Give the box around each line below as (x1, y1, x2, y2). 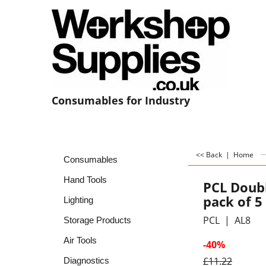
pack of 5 (203, 192, 262, 211)
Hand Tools (64, 175, 107, 185)
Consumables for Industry (52, 93, 190, 107)
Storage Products (64, 215, 131, 225)
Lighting (64, 195, 93, 205)
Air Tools (64, 235, 97, 245)
